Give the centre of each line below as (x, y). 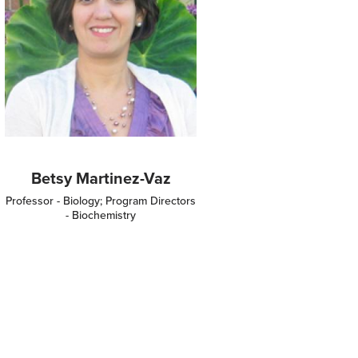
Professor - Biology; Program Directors (101, 201)
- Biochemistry (101, 215)
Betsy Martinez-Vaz (101, 178)
